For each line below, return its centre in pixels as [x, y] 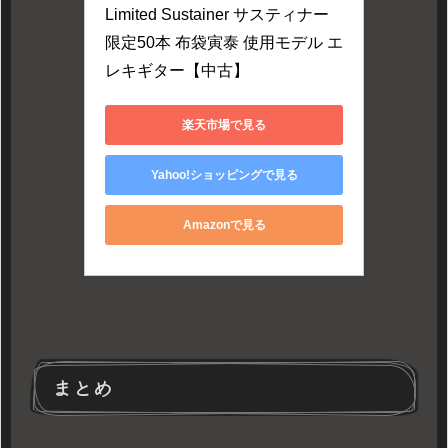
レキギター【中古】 [177, 71]
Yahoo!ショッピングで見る [224, 174]
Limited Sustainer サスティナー [217, 15]
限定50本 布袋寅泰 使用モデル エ [224, 43]
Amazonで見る [224, 224]
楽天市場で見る [224, 124]
